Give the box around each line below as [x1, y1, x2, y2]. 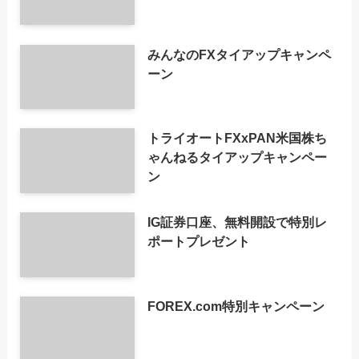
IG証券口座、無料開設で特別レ [147, 215, 328, 230]
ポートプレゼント [147, 234, 251, 249]
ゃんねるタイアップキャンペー [147, 150, 328, 165]
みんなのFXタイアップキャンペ [147, 46, 332, 62]
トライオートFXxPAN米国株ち [147, 131, 328, 146]
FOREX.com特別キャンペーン [147, 299, 325, 314]
